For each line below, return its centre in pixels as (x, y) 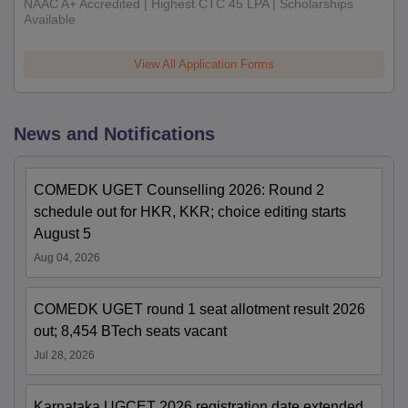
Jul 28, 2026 (64, 355)
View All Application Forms (204, 64)
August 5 (62, 233)
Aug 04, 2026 (67, 257)
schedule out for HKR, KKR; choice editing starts (190, 211)
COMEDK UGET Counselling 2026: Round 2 (179, 189)
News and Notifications (114, 133)
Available (50, 19)
